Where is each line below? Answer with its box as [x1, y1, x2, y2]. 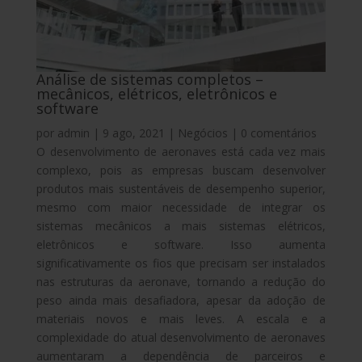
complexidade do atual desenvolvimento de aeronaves [36, 329, 326, 345]
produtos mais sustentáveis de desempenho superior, [36, 180, 326, 196]
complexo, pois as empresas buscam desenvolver [36, 162, 326, 178]
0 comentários [240, 124, 317, 141]
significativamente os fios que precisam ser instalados [36, 255, 326, 271]
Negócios [177, 124, 228, 141]
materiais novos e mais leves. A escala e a [36, 310, 326, 326]
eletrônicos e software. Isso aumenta [36, 236, 326, 252]
